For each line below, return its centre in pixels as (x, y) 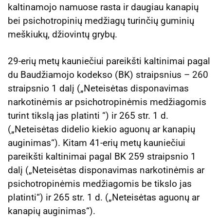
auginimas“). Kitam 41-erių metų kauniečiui (97, 143)
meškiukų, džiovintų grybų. (63, 35)
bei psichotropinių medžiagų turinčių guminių (101, 21)
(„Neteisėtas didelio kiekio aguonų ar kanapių (101, 129)
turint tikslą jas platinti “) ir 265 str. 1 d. (88, 116)
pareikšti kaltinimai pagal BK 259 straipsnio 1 (102, 157)
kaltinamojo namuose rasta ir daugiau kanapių (103, 7)
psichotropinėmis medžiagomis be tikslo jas (100, 184)
